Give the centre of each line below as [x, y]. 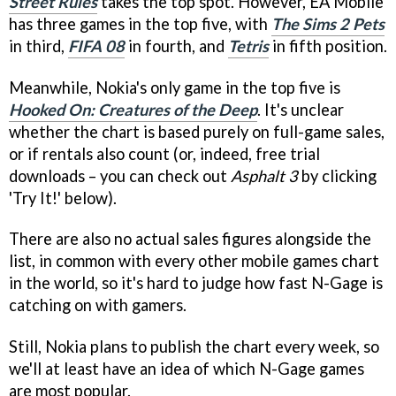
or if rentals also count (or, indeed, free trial [164, 153]
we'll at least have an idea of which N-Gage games [187, 369]
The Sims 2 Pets [328, 23]
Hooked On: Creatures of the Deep [133, 109]
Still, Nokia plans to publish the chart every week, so [194, 347]
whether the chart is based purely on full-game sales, [197, 131]
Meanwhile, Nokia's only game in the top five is [175, 87]
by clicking [337, 175]
